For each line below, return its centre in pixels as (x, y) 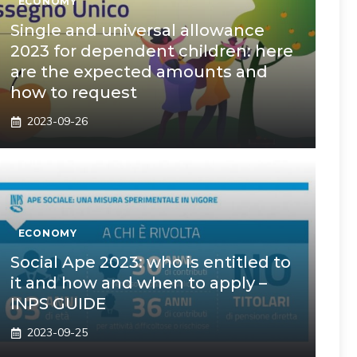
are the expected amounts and (139, 72)
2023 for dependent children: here (151, 51)
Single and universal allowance (137, 30)
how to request (73, 92)
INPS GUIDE (58, 304)
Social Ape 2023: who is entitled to (150, 262)
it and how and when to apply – (138, 283)
